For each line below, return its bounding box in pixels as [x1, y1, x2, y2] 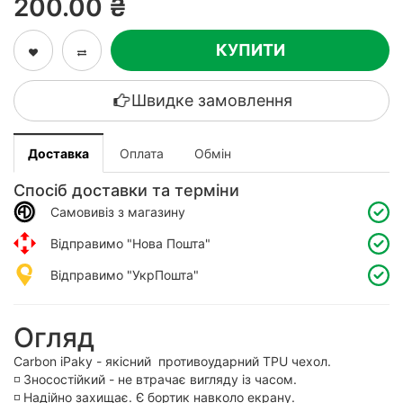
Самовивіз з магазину [36, 203, 185, 219]
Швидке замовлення [131, 91, 292, 111]
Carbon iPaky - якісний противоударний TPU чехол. [13, 354, 331, 370]
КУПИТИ [215, 40, 285, 60]
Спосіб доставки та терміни [13, 181, 239, 201]
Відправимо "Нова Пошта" [36, 235, 210, 251]
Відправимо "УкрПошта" [36, 266, 199, 282]
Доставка [28, 146, 89, 162]
